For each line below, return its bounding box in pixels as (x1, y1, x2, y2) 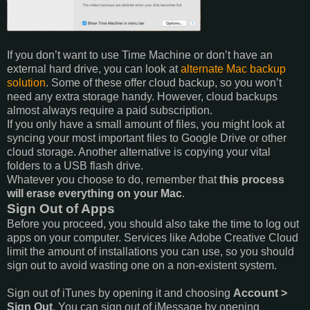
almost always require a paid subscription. (7, 104, 212, 116)
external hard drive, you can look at (7, 62, 181, 75)
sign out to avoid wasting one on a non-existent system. (7, 259, 277, 271)
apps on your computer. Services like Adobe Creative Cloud (7, 231, 298, 244)
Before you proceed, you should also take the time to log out (7, 217, 299, 230)
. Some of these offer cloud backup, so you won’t (46, 76, 282, 89)
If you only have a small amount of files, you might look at (7, 118, 284, 130)
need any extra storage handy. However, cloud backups (7, 90, 277, 102)
